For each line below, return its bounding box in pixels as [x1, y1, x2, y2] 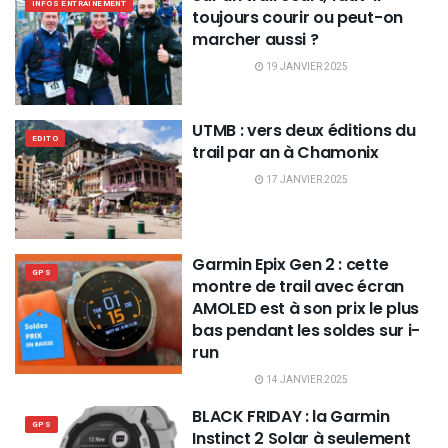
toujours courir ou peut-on [192, 6, 403, 30]
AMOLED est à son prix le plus [192, 297, 419, 321]
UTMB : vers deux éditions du [192, 118, 416, 142]
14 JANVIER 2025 [264, 373, 349, 388]
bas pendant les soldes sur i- [192, 319, 420, 343]
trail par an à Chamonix [192, 140, 379, 164]
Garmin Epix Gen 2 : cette [192, 253, 389, 277]
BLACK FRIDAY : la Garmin [192, 405, 390, 429]
